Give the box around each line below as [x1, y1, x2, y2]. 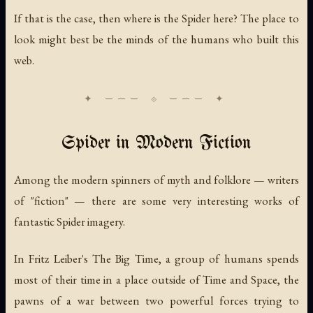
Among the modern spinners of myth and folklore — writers [14, 171, 299, 187]
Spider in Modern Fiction [61, 133, 252, 153]
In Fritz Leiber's [14, 250, 92, 266]
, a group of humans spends [158, 250, 300, 266]
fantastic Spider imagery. [14, 213, 125, 229]
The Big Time [92, 250, 159, 266]
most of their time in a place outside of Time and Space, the [14, 271, 299, 287]
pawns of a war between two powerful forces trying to [14, 292, 299, 308]
